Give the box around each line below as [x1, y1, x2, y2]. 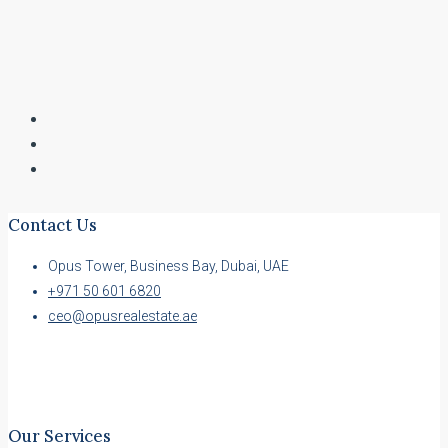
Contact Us [8, 214, 97, 235]
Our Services [8, 425, 111, 446]
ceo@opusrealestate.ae [48, 308, 197, 325]
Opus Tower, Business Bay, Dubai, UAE [48, 258, 289, 275]
